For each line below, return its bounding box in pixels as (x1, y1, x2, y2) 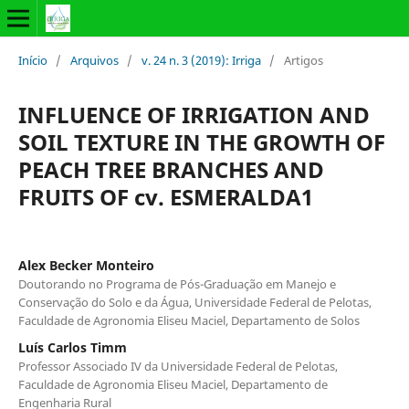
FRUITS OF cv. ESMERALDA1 (17, 181, 313, 212)
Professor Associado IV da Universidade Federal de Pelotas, (17, 357, 338, 374)
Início (17, 51, 47, 68)
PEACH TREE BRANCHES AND (17, 153, 324, 184)
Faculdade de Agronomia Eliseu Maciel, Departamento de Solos (17, 311, 360, 329)
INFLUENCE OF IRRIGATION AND (17, 99, 370, 130)
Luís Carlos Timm (17, 338, 127, 356)
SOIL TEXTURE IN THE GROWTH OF (17, 126, 385, 157)
